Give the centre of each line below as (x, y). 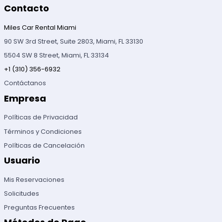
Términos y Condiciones (43, 131)
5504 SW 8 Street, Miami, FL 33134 (57, 55)
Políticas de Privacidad (41, 117)
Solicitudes (22, 193)
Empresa (25, 98)
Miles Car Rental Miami (40, 27)
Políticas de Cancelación (45, 145)
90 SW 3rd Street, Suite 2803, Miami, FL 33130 (74, 42)
